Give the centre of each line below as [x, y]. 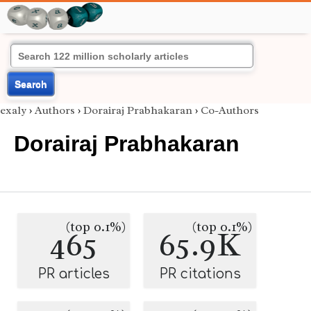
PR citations [200, 274]
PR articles [74, 274]
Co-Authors [230, 110]
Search [31, 84]
